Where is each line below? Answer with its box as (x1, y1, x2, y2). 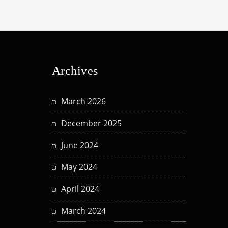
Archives (52, 64, 98, 78)
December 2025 (61, 118, 122, 129)
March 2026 (61, 96, 106, 107)
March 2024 (61, 205, 106, 217)
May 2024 (61, 161, 97, 173)
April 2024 (61, 183, 99, 195)
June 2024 (61, 139, 98, 151)
